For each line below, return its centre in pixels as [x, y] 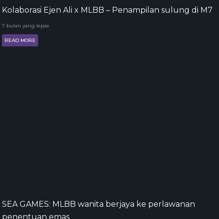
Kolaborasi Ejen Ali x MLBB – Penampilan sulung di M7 [107, 10]
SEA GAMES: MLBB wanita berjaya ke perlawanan [99, 204]
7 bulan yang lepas [25, 26]
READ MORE [20, 40]
